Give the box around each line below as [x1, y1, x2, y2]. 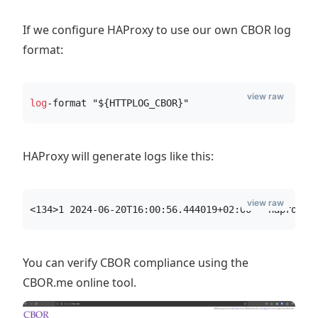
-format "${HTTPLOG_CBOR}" [47, 97, 189, 109]
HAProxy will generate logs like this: [23, 148, 214, 164]
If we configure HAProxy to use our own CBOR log [23, 22, 291, 38]
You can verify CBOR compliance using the [23, 255, 248, 270]
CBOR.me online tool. [23, 275, 136, 290]
